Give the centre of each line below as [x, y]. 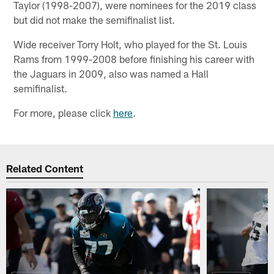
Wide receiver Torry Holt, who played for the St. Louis [131, 44]
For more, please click [64, 112]
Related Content [45, 168]
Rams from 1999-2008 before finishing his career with [134, 58]
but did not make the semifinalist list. [94, 19]
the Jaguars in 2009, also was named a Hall [111, 73]
